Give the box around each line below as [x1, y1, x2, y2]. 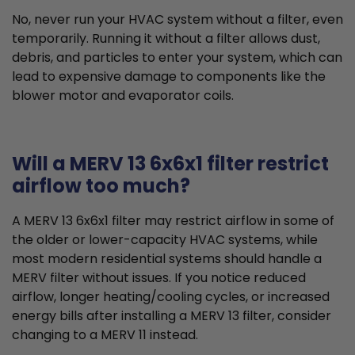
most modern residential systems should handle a [12, 249, 322, 268]
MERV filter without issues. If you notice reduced [12, 268, 306, 287]
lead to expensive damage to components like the [12, 67, 326, 86]
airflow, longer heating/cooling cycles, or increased [12, 287, 330, 306]
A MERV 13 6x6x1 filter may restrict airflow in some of [12, 211, 334, 230]
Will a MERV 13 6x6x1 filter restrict [12, 150, 329, 177]
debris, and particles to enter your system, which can [12, 48, 342, 67]
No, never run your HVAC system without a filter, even [12, 10, 343, 29]
